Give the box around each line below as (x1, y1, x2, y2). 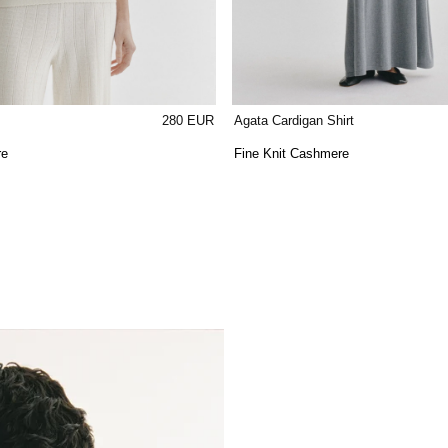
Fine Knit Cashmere (233, 145, 349, 161)
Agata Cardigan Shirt (233, 112, 354, 128)
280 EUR (162, 112, 215, 128)
